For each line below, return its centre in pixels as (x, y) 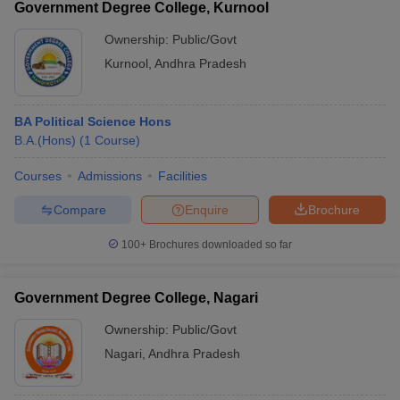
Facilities (183, 176)
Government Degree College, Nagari (136, 298)
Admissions (110, 176)
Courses (38, 176)
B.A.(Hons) (45, 140)
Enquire (207, 209)
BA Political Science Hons (93, 121)
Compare (79, 209)
